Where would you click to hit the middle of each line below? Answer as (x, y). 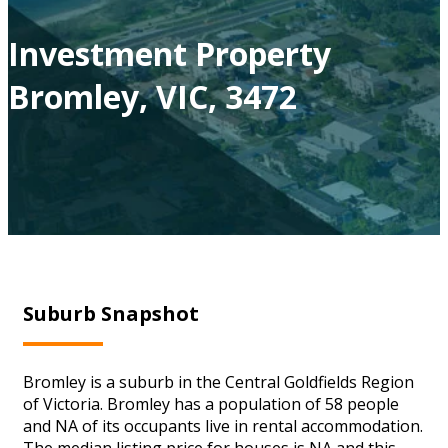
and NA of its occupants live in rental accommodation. (223, 425)
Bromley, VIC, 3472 (152, 96)
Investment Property (169, 53)
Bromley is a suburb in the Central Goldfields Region (218, 381)
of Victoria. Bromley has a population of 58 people (211, 403)
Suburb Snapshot (111, 313)
